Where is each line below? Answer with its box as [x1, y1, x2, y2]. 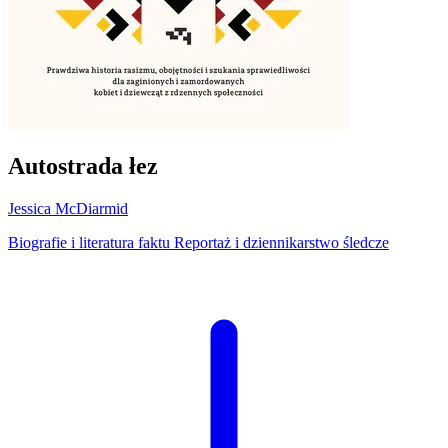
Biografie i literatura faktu [8, 233, 174, 251]
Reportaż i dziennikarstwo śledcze [174, 233, 389, 251]
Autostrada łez [8, 152, 158, 179]
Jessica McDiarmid [8, 199, 128, 217]
